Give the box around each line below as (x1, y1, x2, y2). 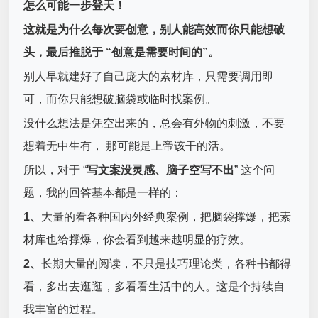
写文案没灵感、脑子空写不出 (87, 163, 235, 176)
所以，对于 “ (23, 163, 87, 176)
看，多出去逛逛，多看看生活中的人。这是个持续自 (23, 280, 285, 292)
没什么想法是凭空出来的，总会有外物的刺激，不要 (23, 116, 285, 129)
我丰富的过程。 (23, 302, 104, 315)
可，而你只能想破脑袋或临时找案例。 (23, 92, 217, 105)
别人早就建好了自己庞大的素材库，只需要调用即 (23, 70, 274, 82)
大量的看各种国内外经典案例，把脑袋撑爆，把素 (41, 210, 292, 223)
